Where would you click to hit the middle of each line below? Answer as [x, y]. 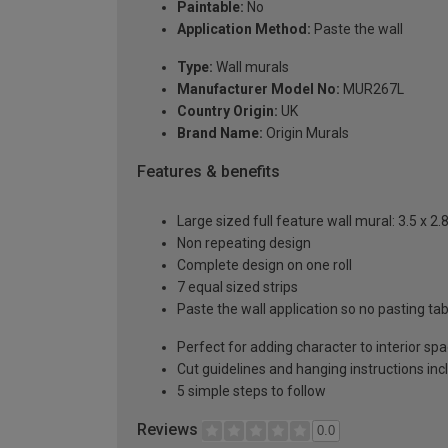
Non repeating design [244, 243]
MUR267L [372, 88]
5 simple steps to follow [251, 391]
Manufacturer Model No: [258, 88]
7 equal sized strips [237, 287]
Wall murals [251, 66]
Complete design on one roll [264, 265]
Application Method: [244, 28]
